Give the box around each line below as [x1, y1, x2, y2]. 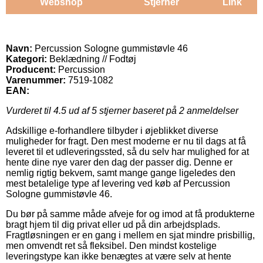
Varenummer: [6, 75, 66, 85]
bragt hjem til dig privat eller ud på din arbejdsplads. [6, 219, 220, 230]
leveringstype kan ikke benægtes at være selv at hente [6, 251, 231, 261]
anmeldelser [184, 105, 238, 116]
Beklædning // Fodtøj [47, 53, 136, 64]
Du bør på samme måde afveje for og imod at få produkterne [6, 208, 255, 219]
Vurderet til [6, 105, 53, 116]
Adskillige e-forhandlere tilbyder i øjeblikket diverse [6, 125, 218, 136]
